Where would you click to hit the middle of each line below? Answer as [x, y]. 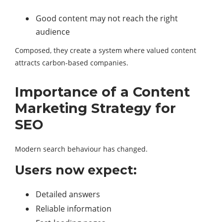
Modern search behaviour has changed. [81, 149]
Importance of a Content [102, 92]
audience [53, 32]
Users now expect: [76, 170]
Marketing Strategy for [95, 108]
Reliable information [74, 209]
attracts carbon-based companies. [72, 63]
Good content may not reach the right [107, 18]
